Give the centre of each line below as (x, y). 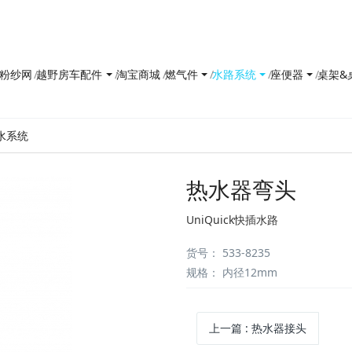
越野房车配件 (70, 74)
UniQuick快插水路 (233, 220)
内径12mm (249, 272)
